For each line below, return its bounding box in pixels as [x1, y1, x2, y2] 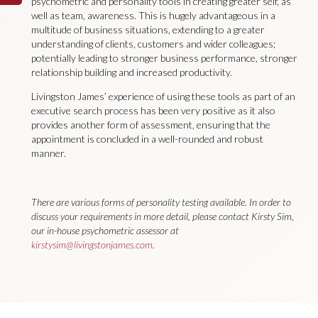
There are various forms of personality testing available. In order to [31, 196, 291, 209]
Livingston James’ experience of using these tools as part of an [31, 90, 295, 103]
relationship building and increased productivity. [31, 65, 232, 78]
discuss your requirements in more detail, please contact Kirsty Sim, [31, 210, 294, 223]
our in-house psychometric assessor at [31, 224, 179, 237]
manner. [31, 147, 66, 160]
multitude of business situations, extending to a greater [31, 23, 265, 35]
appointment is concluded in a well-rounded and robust [31, 133, 263, 146]
